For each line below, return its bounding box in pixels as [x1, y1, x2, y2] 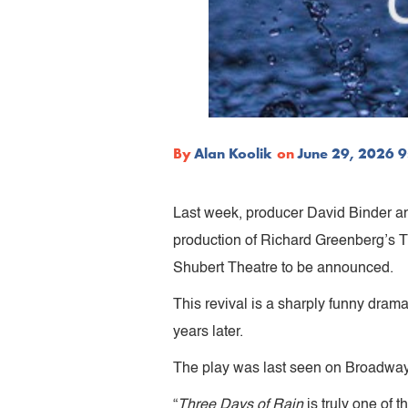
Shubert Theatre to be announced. [173, 260, 397, 276]
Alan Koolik [194, 143, 272, 163]
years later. [173, 324, 247, 340]
